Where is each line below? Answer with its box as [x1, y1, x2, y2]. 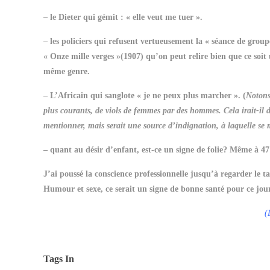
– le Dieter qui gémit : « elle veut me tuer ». [43, 13, 202, 22]
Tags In [43, 254, 74, 264]
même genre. [43, 67, 90, 76]
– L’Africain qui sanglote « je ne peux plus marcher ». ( [43, 91, 246, 100]
